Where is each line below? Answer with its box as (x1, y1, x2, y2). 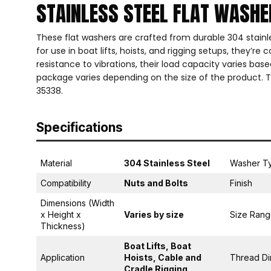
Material (41, 157, 72, 168)
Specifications (36, 120, 123, 135)
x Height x (41, 209, 81, 220)
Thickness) (41, 220, 85, 231)
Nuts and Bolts (124, 177, 188, 188)
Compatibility (41, 177, 91, 188)
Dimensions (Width (41, 197, 114, 208)
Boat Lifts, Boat (124, 240, 191, 251)
